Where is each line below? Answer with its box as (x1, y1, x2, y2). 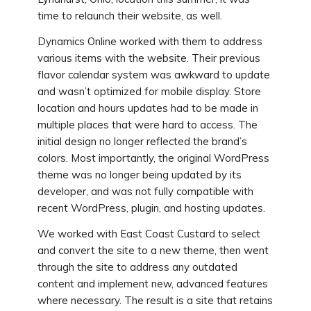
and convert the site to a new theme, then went (37, 243, 269, 257)
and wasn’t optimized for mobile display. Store (37, 85, 261, 99)
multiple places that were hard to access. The (37, 118, 258, 132)
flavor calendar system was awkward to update (37, 68, 270, 82)
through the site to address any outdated (37, 260, 237, 274)
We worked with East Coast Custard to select (37, 226, 260, 240)
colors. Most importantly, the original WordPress (37, 151, 269, 165)
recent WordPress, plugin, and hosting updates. (37, 201, 265, 215)
